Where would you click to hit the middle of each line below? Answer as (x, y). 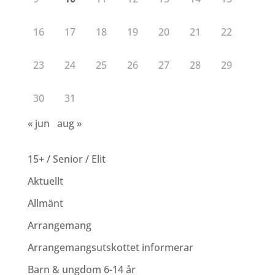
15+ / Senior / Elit (66, 159)
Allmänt (45, 203)
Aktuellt (45, 181)
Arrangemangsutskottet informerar (110, 247)
